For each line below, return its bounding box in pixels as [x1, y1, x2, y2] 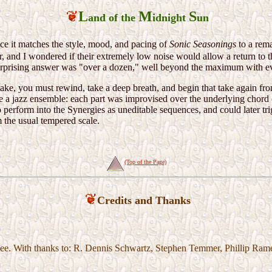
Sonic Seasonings [169, 39, 236, 50]
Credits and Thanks [97, 194, 191, 207]
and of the [88, 12, 138, 24]
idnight [152, 12, 189, 24]
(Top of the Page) [124, 158, 166, 165]
